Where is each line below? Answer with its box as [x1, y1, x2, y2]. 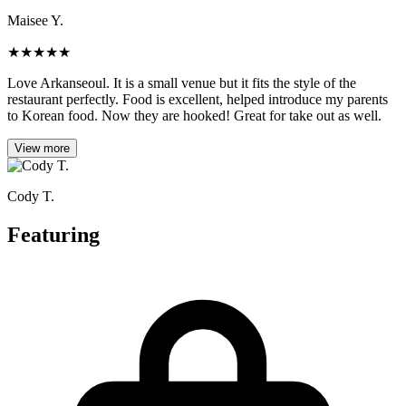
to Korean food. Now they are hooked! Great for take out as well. [7, 108, 382, 124]
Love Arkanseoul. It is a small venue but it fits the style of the [7, 75, 356, 92]
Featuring [7, 223, 100, 247]
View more [14, 141, 70, 156]
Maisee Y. [7, 13, 63, 29]
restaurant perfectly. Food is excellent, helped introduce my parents [7, 92, 388, 108]
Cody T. [7, 188, 54, 205]
